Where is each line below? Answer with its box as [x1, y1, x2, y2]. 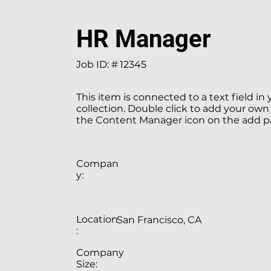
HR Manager [76, 25, 211, 53]
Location [76, 214, 118, 225]
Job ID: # [76, 59, 118, 70]
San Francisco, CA [117, 214, 201, 226]
